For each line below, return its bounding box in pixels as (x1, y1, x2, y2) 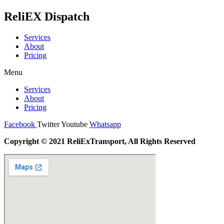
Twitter (37, 120, 59, 129)
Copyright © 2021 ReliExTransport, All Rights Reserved (4, 137, 195, 146)
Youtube (61, 120, 87, 129)
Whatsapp (89, 120, 121, 129)
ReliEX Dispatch (4, 9, 89, 23)
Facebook (4, 120, 35, 129)
